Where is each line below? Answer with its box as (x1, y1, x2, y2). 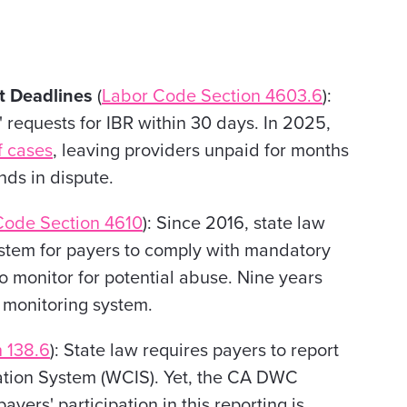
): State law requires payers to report (50, 340, 339, 362)
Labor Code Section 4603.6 (102, 85, 323, 107)
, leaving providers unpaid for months (53, 140, 349, 162)
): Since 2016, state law (143, 213, 325, 234)
